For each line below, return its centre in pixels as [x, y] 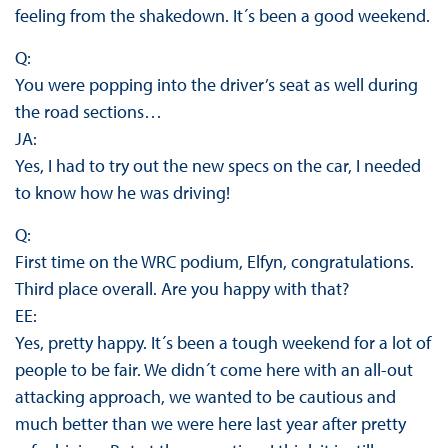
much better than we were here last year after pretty [210, 424]
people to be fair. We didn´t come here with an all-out [213, 370]
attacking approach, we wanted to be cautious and [205, 397]
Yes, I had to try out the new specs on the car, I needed [217, 166]
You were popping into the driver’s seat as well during [216, 85]
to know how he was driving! [122, 193]
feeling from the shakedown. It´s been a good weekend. [222, 16]
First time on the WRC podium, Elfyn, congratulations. [214, 262]
